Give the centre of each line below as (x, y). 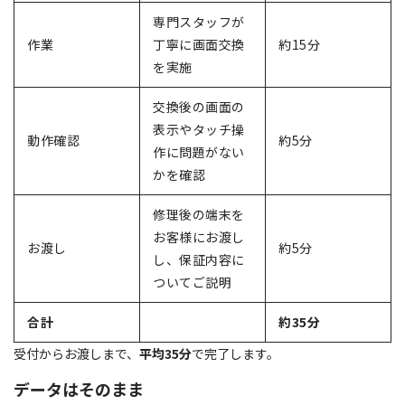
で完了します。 (235, 354)
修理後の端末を (199, 215)
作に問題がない (199, 152)
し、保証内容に (199, 260)
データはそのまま (79, 389)
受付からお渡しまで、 (76, 354)
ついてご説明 (192, 283)
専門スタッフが (199, 22)
